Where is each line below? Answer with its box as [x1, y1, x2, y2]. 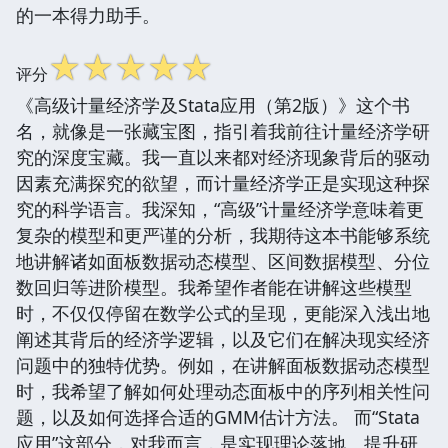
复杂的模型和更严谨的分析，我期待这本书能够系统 [16, 222, 430, 247]
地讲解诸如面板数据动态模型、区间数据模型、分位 [16, 248, 430, 273]
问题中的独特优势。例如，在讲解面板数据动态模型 [16, 352, 430, 377]
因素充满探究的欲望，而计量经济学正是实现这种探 [16, 170, 430, 195]
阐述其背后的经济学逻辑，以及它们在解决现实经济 [16, 326, 430, 351]
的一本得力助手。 [16, 2, 160, 27]
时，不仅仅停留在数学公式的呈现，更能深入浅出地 [16, 300, 430, 325]
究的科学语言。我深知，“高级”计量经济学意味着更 [16, 196, 424, 221]
